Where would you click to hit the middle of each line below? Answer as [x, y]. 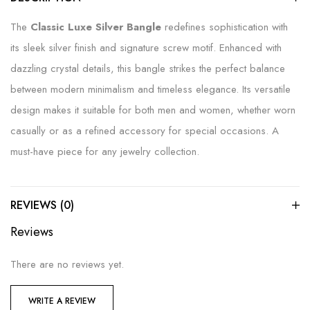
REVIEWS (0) [42, 205]
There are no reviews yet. [67, 264]
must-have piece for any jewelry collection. [105, 152]
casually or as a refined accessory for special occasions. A [145, 131]
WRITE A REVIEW [62, 301]
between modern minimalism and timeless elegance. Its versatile [151, 89]
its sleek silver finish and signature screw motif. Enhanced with [146, 48]
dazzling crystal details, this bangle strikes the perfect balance [148, 69]
